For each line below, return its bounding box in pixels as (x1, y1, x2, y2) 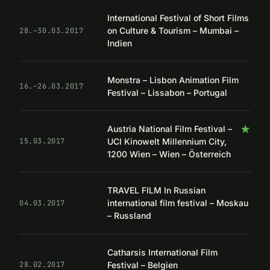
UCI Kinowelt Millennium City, (107, 136, 227, 146)
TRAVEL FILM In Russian (107, 185, 206, 196)
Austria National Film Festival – (107, 123, 232, 134)
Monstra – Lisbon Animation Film (107, 74, 239, 85)
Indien (107, 38, 132, 49)
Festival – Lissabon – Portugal (107, 87, 227, 98)
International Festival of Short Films (107, 13, 249, 24)
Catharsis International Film (107, 246, 218, 257)
